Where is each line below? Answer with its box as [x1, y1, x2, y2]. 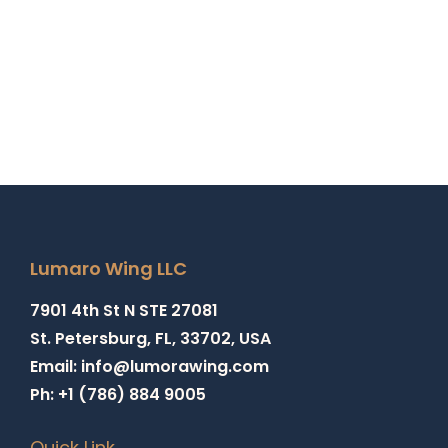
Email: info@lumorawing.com [30, 354, 269, 378]
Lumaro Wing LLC [30, 255, 187, 281]
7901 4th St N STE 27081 [30, 298, 218, 322]
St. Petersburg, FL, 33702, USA [30, 326, 271, 350]
